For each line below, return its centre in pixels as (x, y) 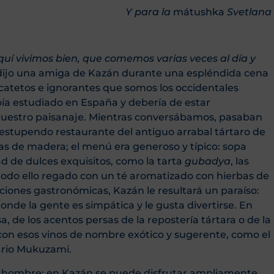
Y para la (149, 12)
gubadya (208, 161)
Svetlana (248, 12)
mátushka (199, 12)
